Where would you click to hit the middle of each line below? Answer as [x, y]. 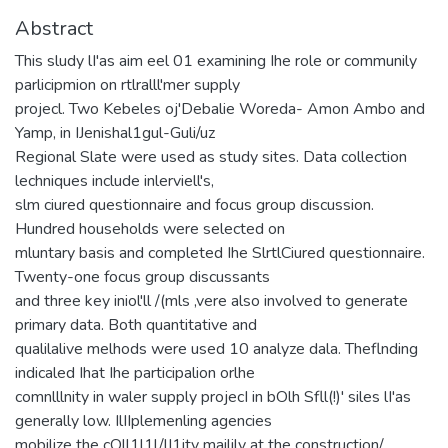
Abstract [54, 28]
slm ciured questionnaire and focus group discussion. [194, 204]
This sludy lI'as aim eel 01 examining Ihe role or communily [216, 60]
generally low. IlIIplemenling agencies [143, 420]
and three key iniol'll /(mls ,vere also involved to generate [211, 300]
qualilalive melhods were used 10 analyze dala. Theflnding [216, 348]
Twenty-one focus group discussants [142, 276]
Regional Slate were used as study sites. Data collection [211, 156]
